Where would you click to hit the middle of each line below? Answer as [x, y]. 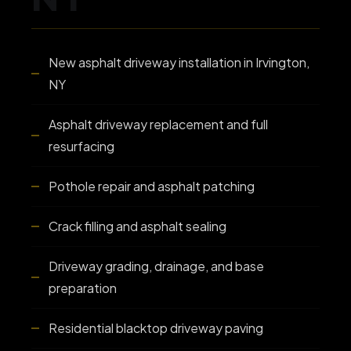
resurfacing [81, 146]
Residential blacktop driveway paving [156, 328]
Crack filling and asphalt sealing [138, 226]
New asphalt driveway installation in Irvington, [179, 62]
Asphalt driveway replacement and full [158, 124]
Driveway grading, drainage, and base [156, 266]
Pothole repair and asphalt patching [152, 186]
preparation [83, 288]
